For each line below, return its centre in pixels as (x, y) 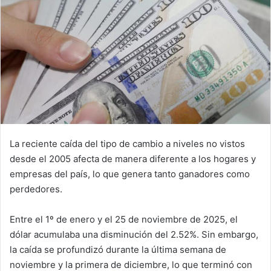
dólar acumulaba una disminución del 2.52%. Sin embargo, (134, 234)
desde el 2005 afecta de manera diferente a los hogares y (133, 158)
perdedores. (36, 189)
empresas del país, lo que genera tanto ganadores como (130, 174)
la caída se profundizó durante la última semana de (118, 249)
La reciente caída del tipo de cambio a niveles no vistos (127, 143)
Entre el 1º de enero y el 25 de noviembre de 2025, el (124, 219)
